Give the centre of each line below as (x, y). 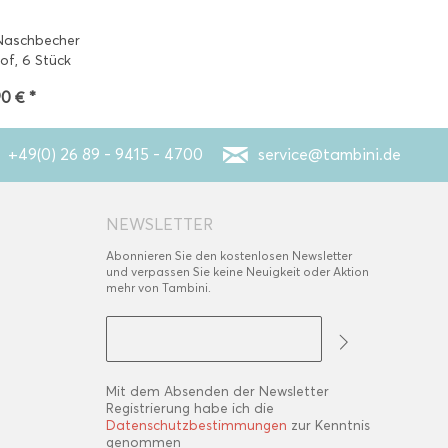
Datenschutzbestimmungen (196, 425)
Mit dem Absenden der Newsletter (217, 391)
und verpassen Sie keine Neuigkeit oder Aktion (237, 271)
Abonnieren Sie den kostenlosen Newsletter (229, 255)
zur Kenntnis (328, 425)
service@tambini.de (329, 154)
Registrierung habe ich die (190, 408)
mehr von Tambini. (158, 287)
